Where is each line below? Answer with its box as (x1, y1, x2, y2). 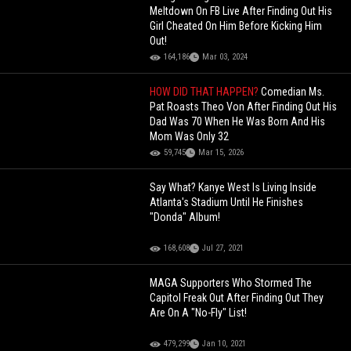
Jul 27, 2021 (202, 243, 244, 254)
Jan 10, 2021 (202, 338, 247, 349)
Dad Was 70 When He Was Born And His (150, 115, 326, 128)
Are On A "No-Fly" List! (150, 306, 248, 320)
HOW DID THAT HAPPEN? (150, 85, 262, 99)
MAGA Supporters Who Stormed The (150, 277, 313, 290)
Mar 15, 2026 (198, 147, 244, 158)
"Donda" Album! (150, 211, 221, 224)
